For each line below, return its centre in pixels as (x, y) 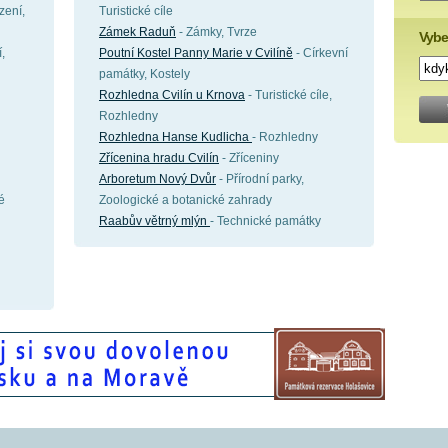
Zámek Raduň (137, 32)
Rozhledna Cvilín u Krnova (172, 95)
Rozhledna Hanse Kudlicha (175, 137)
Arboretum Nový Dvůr (157, 179)
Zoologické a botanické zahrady (185, 200)
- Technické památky (265, 221)
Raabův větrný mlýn (154, 221)
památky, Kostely (144, 74)
